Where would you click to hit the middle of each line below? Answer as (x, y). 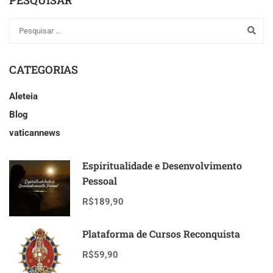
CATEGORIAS (44, 69)
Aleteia (23, 96)
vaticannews (35, 133)
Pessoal (100, 180)
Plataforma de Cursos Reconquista (161, 233)
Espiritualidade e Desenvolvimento (162, 165)
